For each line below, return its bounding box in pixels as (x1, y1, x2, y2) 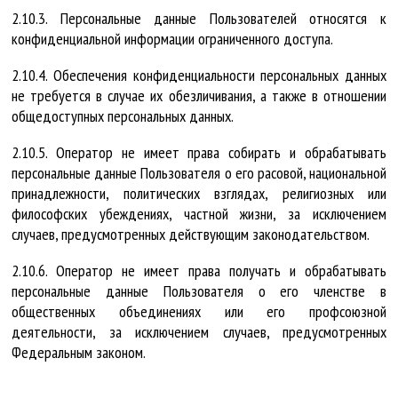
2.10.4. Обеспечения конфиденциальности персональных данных (12, 64, 386, 85)
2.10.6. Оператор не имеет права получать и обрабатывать (12, 259, 386, 281)
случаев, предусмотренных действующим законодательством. (12, 223, 370, 244)
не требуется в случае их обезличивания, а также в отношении (12, 84, 386, 106)
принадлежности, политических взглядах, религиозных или (12, 182, 386, 203)
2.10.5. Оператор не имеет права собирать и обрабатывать (12, 141, 386, 163)
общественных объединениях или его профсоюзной (12, 300, 386, 322)
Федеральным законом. (12, 341, 146, 362)
